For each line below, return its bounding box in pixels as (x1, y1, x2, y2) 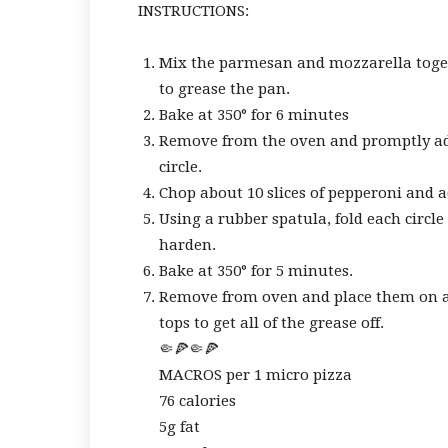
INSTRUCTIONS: (138, 2, 249, 20)
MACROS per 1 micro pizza (159, 366, 352, 384)
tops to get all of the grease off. (159, 314, 384, 332)
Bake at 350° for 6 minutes (159, 106, 349, 124)
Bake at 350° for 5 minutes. (159, 262, 353, 280)
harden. (159, 236, 216, 254)
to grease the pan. (159, 80, 290, 98)
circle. (159, 158, 202, 176)
